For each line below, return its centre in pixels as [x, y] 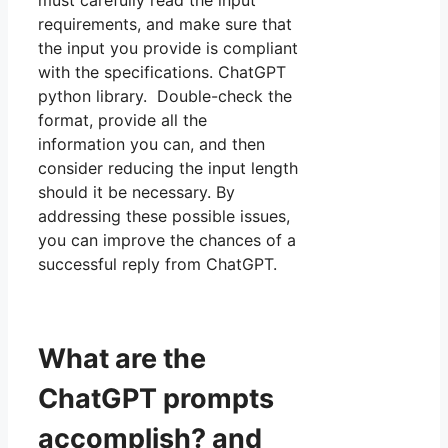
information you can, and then [151, 144]
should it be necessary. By [136, 192]
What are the [122, 358]
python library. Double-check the [165, 96]
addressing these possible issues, [164, 216]
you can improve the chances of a [167, 240]
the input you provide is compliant [168, 48]
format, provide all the [122, 120]
